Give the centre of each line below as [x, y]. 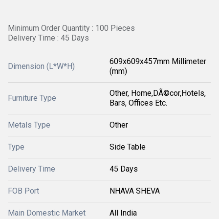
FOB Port [23, 191]
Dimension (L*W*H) [41, 66]
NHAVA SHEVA [135, 191]
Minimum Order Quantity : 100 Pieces [71, 28]
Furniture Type [32, 98]
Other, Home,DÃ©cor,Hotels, [158, 93]
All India [123, 213]
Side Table [128, 147]
